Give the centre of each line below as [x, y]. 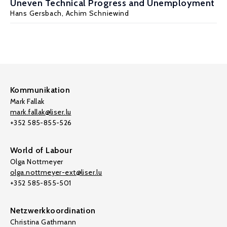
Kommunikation [40, 90]
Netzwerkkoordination [53, 211]
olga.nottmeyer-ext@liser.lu [56, 172]
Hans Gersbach [36, 13]
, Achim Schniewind [96, 13]
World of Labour [41, 150]
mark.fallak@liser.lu [41, 112]
